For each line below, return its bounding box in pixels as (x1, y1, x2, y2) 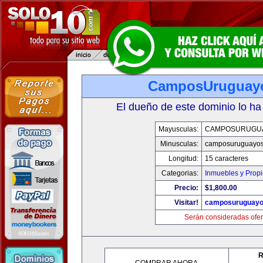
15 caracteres (204, 154, 248, 163)
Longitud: (168, 154, 198, 163)
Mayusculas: (158, 125, 198, 133)
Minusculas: (160, 140, 198, 148)
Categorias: (161, 169, 198, 177)
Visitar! (174, 198, 198, 207)
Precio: (174, 184, 198, 192)
